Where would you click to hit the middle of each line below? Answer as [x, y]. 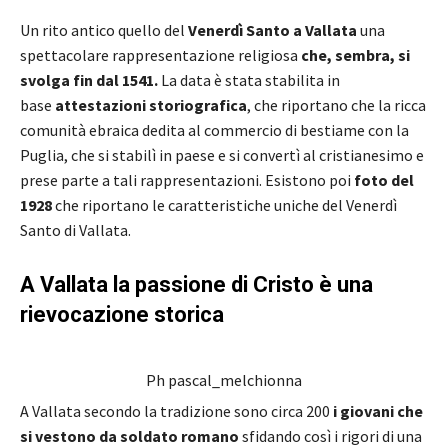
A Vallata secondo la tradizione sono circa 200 [176, 410]
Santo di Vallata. [75, 229]
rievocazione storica [122, 314]
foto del [384, 179]
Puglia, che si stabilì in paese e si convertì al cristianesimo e [222, 154]
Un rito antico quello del [104, 29]
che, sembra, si [355, 54]
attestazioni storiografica [151, 104]
